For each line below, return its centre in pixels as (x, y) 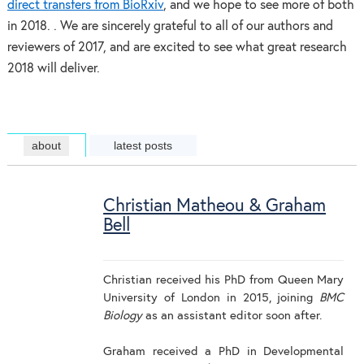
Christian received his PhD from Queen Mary (224, 280)
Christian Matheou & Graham (215, 206)
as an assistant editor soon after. (232, 316)
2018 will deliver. (53, 68)
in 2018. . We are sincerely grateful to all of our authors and (170, 26)
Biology (123, 316)
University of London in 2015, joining (212, 298)
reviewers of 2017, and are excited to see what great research (177, 47)
